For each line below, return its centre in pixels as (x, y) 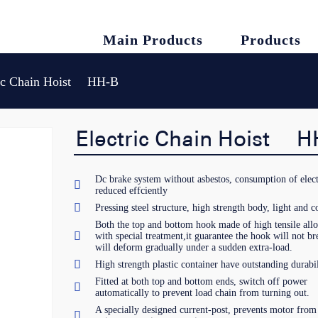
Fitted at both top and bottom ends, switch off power (201, 281)
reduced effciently (131, 191)
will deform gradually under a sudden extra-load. (193, 247)
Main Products (153, 40)
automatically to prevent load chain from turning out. (202, 293)
